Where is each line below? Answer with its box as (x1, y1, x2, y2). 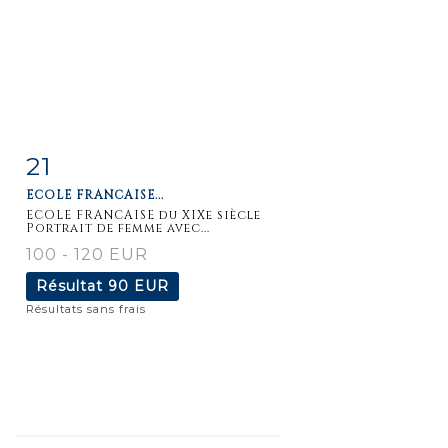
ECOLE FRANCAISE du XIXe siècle (26, 206, 261, 223)
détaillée (47, 197, 115, 214)
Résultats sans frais (26, 301, 146, 316)
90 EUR (108, 276, 169, 295)
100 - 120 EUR (26, 244, 148, 264)
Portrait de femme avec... (26, 219, 210, 236)
